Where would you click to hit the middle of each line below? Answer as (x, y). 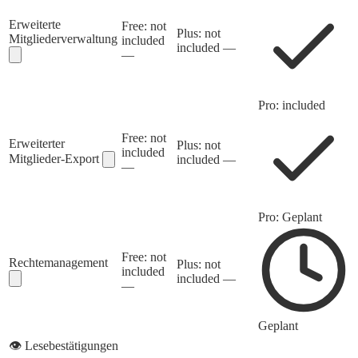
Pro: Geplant (290, 217)
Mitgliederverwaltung (63, 39)
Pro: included (292, 105)
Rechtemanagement (58, 263)
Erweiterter (37, 144)
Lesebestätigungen (72, 346)
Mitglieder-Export (56, 159)
